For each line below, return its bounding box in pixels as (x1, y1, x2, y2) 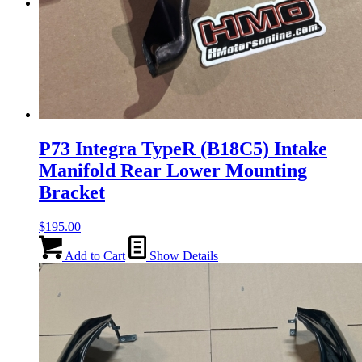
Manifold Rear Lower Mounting (39, 160, 307, 182)
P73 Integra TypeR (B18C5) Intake (39, 138, 327, 160)
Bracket (39, 182, 105, 204)
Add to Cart (62, 248, 125, 263)
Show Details (146, 248, 218, 263)
